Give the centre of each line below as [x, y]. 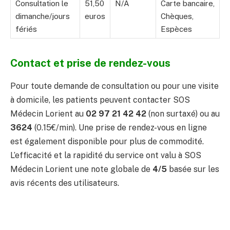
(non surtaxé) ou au [183, 113]
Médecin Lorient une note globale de [81, 169]
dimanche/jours [43, 16]
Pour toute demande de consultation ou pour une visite [114, 86]
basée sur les [193, 169]
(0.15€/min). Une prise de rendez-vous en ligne [120, 127]
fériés [26, 29]
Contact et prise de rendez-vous [90, 63]
